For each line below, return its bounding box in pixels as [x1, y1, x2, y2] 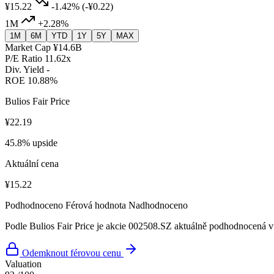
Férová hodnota [65, 200, 126, 211]
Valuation [5, 259, 42, 270]
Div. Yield [5, 64, 44, 75]
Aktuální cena [5, 158, 59, 169]
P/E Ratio [5, 53, 42, 64]
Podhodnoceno [5, 200, 63, 211]
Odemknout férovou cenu [22, 248, 121, 259]
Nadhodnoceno [128, 200, 188, 211]
